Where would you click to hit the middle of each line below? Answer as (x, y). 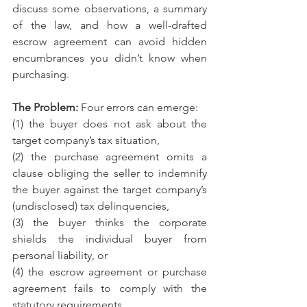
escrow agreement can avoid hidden (110, 42)
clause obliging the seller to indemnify (110, 173)
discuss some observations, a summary (110, 9)
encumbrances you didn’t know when (110, 58)
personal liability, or (61, 256)
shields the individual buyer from (110, 239)
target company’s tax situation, (87, 140)
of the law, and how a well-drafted (110, 25)
